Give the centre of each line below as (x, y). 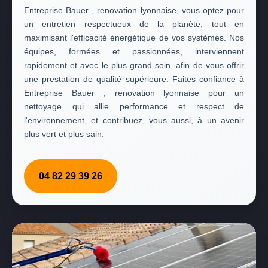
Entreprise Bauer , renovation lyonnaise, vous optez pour (134, 10)
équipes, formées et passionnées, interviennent (134, 51)
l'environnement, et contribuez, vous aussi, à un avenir (134, 120)
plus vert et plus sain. (64, 134)
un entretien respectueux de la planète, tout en (134, 24)
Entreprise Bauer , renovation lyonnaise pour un (134, 93)
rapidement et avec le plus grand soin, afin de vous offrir (134, 65)
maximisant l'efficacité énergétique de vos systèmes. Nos (134, 38)
